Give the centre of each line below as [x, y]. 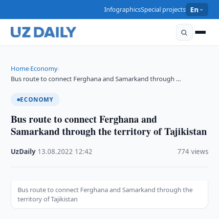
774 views [193, 152]
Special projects [164, 9]
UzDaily [23, 152]
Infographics [123, 9]
